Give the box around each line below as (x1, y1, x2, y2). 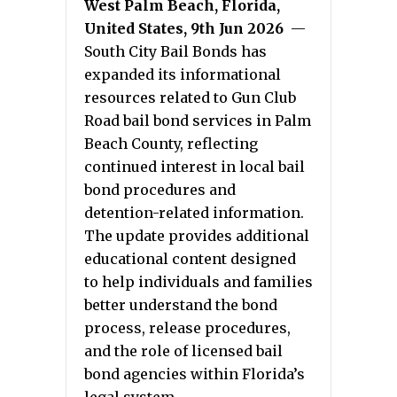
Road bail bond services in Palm (84, 112, 311, 129)
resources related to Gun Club (84, 89, 296, 106)
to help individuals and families (84, 273, 313, 291)
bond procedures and (84, 181, 236, 198)
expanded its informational (84, 66, 281, 83)
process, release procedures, (84, 319, 291, 337)
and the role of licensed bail (84, 342, 283, 360)
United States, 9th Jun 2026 (84, 19, 287, 37)
